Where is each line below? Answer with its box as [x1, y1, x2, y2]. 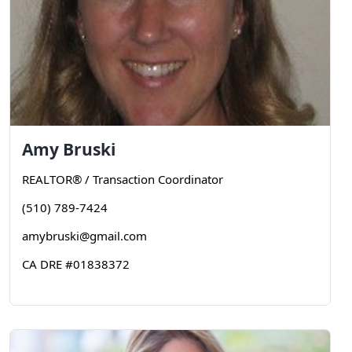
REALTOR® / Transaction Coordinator [22, 171, 223, 187]
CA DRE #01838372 [22, 256, 130, 272]
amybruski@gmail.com [22, 228, 147, 244]
